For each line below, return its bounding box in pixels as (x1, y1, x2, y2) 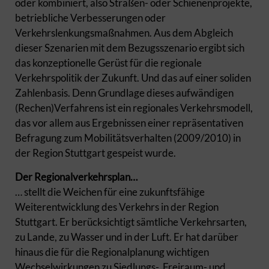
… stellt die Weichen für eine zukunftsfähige (15, 186, 205, 199)
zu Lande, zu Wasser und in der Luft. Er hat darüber (15, 231, 238, 244)
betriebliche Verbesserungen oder (15, 11, 166, 25)
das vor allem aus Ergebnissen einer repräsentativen (15, 116, 243, 130)
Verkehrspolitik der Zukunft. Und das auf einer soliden (15, 71, 251, 85)
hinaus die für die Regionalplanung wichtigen (15, 246, 209, 259)
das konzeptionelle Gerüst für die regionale (15, 56, 202, 70)
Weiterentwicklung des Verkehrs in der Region (15, 201, 219, 214)
